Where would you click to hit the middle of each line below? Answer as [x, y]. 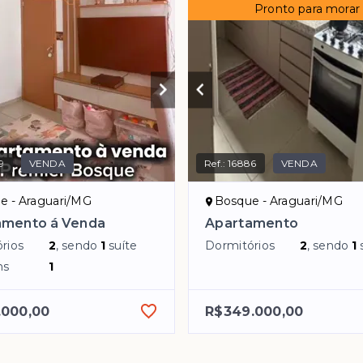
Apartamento [252, 224]
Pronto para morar [307, 9]
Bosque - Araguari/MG [278, 201]
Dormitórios [240, 246]
